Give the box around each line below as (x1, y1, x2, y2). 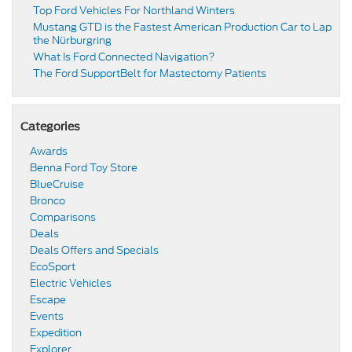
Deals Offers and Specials (30, 242, 159, 258)
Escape (30, 291, 66, 307)
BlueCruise (30, 176, 84, 192)
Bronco (30, 192, 65, 208)
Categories (20, 119, 80, 133)
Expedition (30, 324, 82, 340)
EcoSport (30, 258, 75, 274)
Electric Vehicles (30, 275, 112, 291)
